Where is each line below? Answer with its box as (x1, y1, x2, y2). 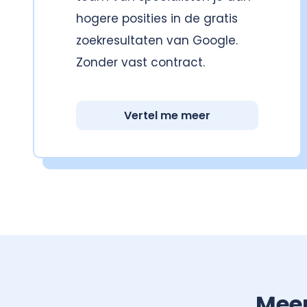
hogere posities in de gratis (76, 10, 238, 27)
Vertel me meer (124, 107, 211, 123)
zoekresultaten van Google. (76, 32, 238, 49)
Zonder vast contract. (76, 54, 205, 71)
